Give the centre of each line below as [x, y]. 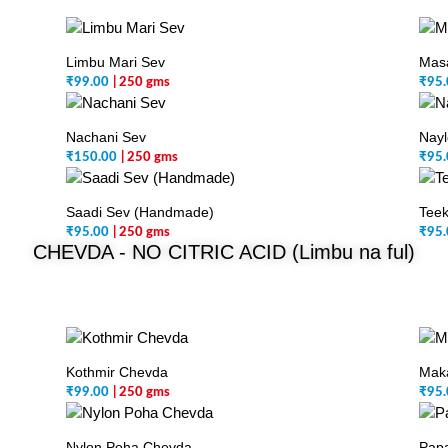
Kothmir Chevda [117, 372]
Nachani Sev [106, 137]
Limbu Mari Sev [116, 62]
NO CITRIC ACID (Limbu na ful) [273, 252]
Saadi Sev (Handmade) [140, 212]
